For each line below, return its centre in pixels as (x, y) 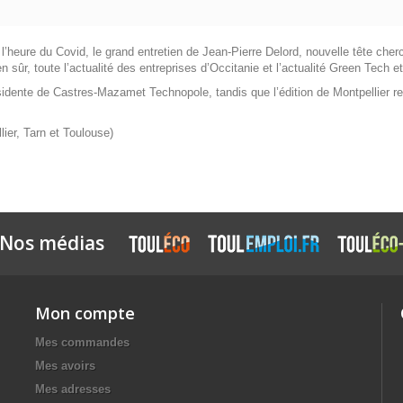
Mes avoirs (65, 366)
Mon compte (85, 313)
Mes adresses (73, 389)
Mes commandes (82, 342)
